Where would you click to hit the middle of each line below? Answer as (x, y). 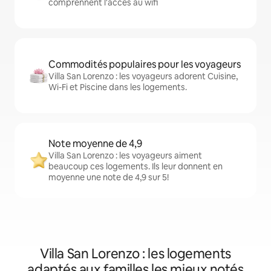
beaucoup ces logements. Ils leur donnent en (135, 167)
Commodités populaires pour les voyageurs (145, 65)
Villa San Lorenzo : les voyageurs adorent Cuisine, (143, 77)
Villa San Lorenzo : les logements (135, 254)
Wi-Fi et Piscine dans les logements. (118, 87)
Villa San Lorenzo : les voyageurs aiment (125, 156)
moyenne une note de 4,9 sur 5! (109, 178)
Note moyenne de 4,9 (95, 144)
